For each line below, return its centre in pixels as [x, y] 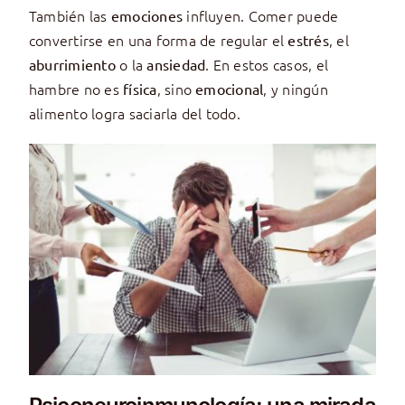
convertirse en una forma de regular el [158, 39]
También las [70, 15]
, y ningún [296, 88]
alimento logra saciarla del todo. [134, 113]
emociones [147, 15]
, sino [176, 88]
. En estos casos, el [267, 64]
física [140, 88]
